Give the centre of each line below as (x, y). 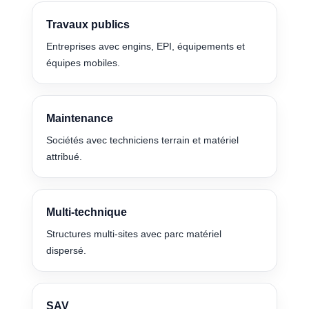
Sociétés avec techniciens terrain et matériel (143, 140)
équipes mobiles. (83, 63)
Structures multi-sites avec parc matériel (134, 234)
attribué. (64, 157)
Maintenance (80, 118)
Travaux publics (88, 24)
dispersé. (67, 251)
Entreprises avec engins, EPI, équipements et (146, 47)
